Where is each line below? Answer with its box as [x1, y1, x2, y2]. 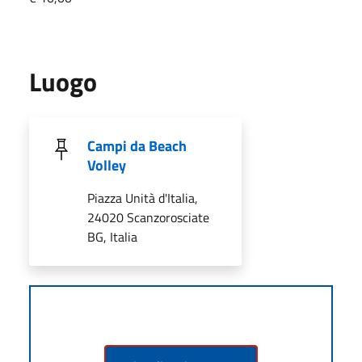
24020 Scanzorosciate [87, 207, 209, 227]
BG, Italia [87, 226, 137, 246]
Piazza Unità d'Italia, [87, 187, 198, 208]
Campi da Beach [87, 134, 187, 157]
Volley [87, 154, 126, 176]
